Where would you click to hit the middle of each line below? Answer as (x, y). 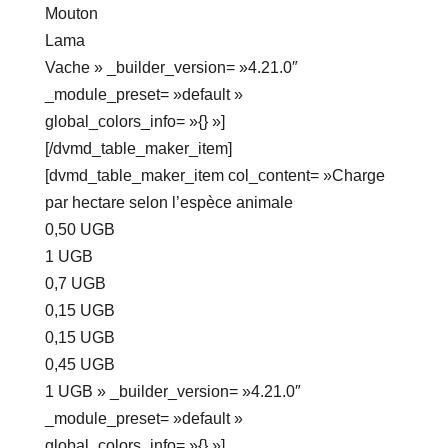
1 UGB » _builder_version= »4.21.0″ (172, 392)
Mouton (71, 14)
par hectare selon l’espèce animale (168, 203)
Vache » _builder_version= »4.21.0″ (171, 68)
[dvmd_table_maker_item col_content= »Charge (214, 176)
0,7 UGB (75, 284)
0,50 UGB (79, 230)
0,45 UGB (79, 365)
